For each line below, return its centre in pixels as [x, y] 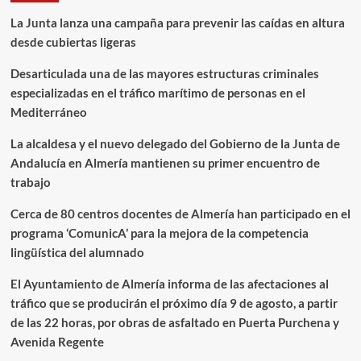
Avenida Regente [57, 342]
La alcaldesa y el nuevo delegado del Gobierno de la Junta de [175, 144]
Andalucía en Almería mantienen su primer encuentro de [165, 163]
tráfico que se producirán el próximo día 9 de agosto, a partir [174, 303]
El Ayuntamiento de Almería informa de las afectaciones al [169, 284]
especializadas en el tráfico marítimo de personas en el [158, 93]
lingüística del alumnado [77, 253]
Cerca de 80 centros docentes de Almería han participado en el [180, 214]
